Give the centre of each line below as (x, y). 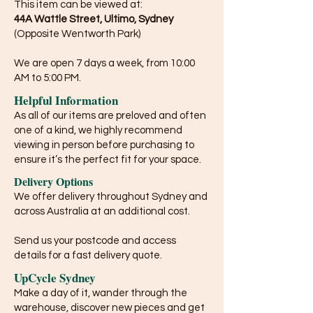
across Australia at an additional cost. (102, 211)
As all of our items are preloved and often (110, 115)
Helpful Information (66, 100)
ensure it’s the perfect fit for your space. (108, 159)
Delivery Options (53, 181)
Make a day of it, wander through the (101, 293)
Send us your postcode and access (95, 240)
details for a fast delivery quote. (88, 255)
